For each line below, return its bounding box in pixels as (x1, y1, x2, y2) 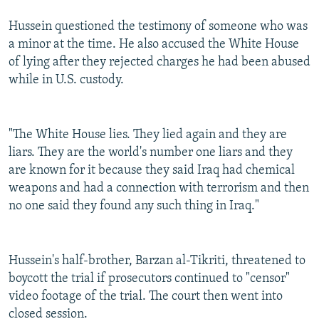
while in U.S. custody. (9, 73, 124, 88)
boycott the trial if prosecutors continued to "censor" (9, 272, 290, 286)
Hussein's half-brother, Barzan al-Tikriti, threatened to (9, 254, 305, 268)
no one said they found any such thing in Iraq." (9, 199, 259, 214)
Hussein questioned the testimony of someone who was (9, 20, 308, 34)
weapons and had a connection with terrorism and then (9, 182, 309, 196)
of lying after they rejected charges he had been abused (9, 56, 310, 70)
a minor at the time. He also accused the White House (9, 38, 299, 52)
